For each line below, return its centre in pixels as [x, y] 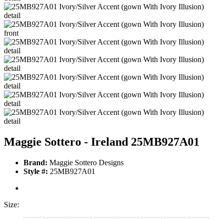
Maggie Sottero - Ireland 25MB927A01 [102, 142]
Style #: [36, 172]
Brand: [35, 163]
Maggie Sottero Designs [86, 163]
